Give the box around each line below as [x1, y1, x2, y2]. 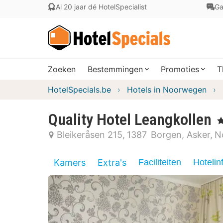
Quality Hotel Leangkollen [48, 110, 212, 129]
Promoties [161, 64, 199, 74]
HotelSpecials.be [48, 85, 111, 95]
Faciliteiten [138, 157, 181, 167]
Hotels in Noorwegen [127, 85, 207, 95]
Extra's [98, 157, 126, 168]
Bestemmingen [88, 64, 143, 74]
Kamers [54, 157, 86, 168]
